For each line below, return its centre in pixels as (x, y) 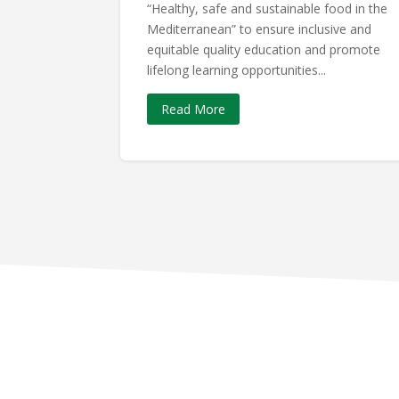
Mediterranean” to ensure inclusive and (260, 28)
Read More (194, 110)
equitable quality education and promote (264, 49)
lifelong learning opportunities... (237, 69)
